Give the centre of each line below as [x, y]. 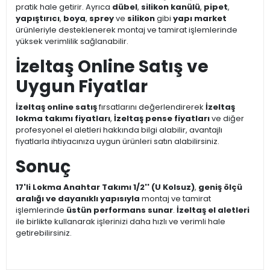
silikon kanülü [171, 7]
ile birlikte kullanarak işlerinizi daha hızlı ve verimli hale [121, 222]
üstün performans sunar [120, 210]
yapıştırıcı [38, 19]
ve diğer [227, 119]
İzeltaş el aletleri [213, 210]
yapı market [200, 19]
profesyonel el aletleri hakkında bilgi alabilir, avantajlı [119, 130]
